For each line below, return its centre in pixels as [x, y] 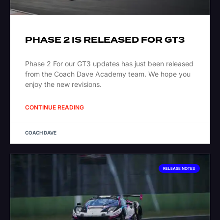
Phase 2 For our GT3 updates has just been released [109, 64]
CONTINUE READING [55, 108]
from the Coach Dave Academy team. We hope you [108, 74]
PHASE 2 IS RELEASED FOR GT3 [105, 40]
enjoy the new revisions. [63, 84]
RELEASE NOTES [179, 169]
